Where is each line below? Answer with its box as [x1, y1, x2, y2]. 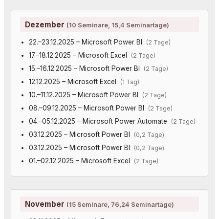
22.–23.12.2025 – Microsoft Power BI [28, 38, 146, 46]
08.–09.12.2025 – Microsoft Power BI [28, 104, 148, 112]
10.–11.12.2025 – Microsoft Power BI [28, 90, 142, 99]
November [25, 199, 66, 209]
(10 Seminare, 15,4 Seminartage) [66, 21, 169, 29]
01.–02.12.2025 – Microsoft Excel [28, 156, 134, 165]
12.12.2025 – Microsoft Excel [28, 77, 120, 86]
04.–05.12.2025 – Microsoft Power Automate [28, 117, 171, 125]
